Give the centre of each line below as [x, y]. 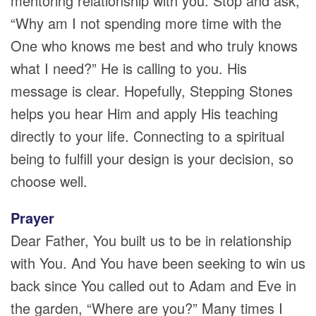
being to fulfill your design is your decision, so [152, 158]
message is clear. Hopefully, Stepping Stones [152, 91]
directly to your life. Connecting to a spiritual [147, 136]
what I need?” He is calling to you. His [129, 68]
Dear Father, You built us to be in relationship [151, 240]
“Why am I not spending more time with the [146, 23]
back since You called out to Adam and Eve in [153, 285]
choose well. [49, 181]
